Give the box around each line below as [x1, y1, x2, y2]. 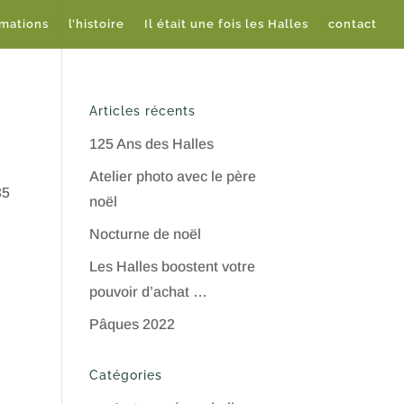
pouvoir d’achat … [88, 284, 207, 299]
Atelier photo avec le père [88, 169, 256, 184]
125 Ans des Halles [88, 136, 214, 151]
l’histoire [69, 17, 124, 31]
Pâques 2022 [88, 317, 175, 332]
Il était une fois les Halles [144, 17, 308, 31]
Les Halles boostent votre [88, 259, 255, 274]
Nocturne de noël [88, 226, 201, 242]
